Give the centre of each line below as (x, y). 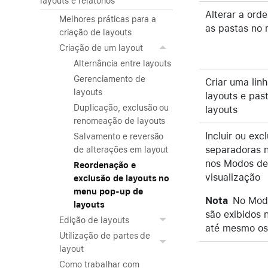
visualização (233, 177)
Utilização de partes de (105, 236)
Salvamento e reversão (119, 136)
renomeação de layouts (120, 121)
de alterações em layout (121, 150)
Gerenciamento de (109, 79)
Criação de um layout (101, 48)
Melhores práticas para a (108, 19)
